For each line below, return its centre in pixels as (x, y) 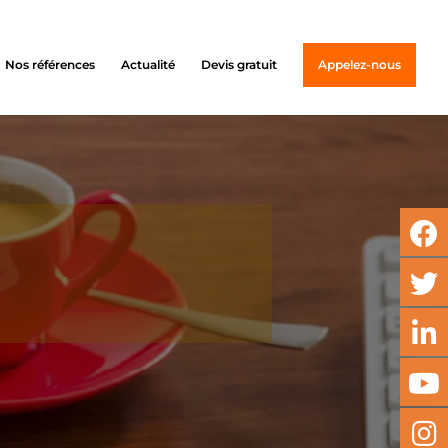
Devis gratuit (239, 64)
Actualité (148, 64)
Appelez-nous (359, 64)
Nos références (50, 64)
